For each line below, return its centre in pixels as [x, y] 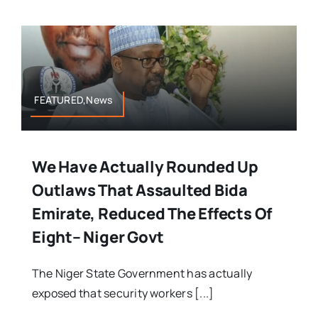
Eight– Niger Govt [98, 237]
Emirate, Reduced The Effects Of [152, 213]
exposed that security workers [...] [123, 293]
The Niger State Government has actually [142, 273]
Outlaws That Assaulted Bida [140, 190]
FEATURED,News [73, 99]
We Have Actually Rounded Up [145, 166]
